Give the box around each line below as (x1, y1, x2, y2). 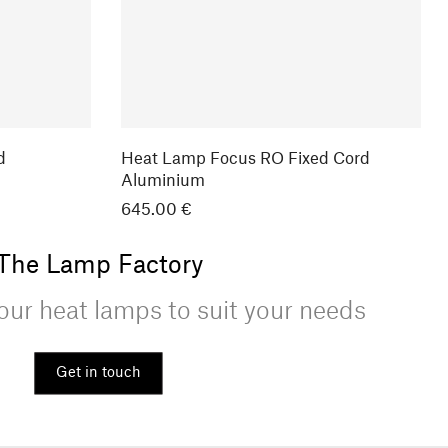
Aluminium (121, 173, 206, 190)
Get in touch (56, 366, 142, 381)
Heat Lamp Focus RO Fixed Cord (121, 151, 371, 168)
